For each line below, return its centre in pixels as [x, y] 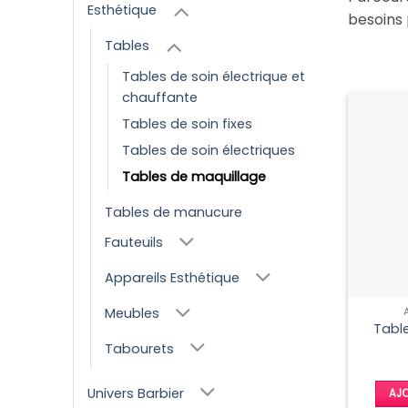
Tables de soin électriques [209, 150]
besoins [377, 19]
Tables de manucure [173, 212]
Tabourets [139, 348]
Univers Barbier [136, 393]
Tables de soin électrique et [214, 76]
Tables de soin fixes [187, 123]
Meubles [132, 314]
